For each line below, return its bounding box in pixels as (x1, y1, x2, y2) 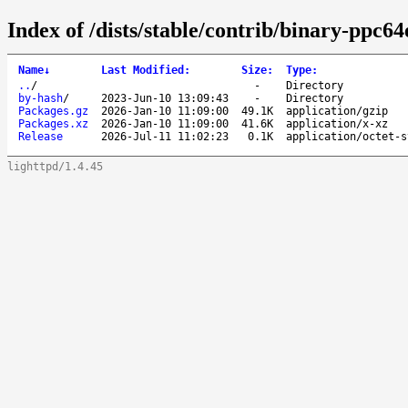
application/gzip (286, 104, 388, 117)
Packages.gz (18, 104, 88, 117)
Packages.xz (18, 117, 88, 130)
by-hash (18, 91, 63, 105)
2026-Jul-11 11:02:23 (101, 129, 229, 143)
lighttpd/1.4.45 (7, 159, 103, 173)
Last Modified (101, 63, 184, 76)
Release (18, 129, 63, 143)
